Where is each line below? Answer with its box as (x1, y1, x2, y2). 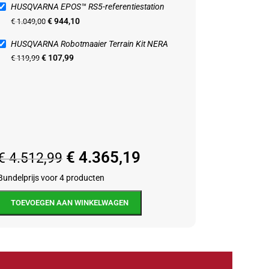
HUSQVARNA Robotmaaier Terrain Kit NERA (11, 38, 168, 49)
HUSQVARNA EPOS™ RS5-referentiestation (11, 2, 165, 12)
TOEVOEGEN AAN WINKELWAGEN (11, 198, 128, 207)
